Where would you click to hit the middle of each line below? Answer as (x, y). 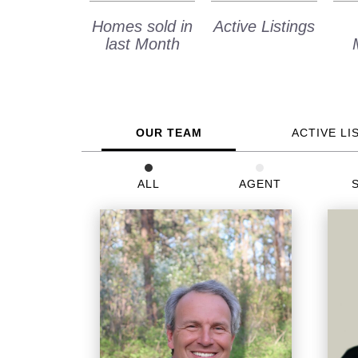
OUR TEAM (169, 132)
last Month (142, 44)
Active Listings (265, 26)
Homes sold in (143, 26)
